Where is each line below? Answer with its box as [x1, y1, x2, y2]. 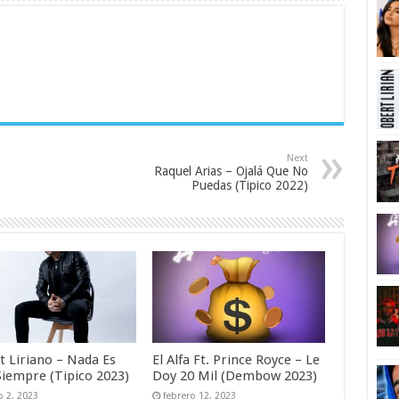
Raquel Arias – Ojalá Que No [153, 164, 308, 178]
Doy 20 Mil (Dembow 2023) [152, 368, 318, 385]
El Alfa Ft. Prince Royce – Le [152, 352, 321, 369]
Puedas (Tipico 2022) [191, 178, 308, 192]
